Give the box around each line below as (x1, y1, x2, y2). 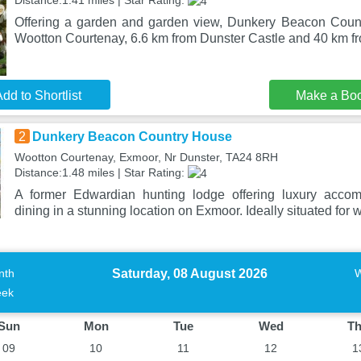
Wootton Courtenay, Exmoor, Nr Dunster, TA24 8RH (14, 151, 278, 164)
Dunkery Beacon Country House (31, 130, 232, 143)
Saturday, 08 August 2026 (111, 267, 268, 280)
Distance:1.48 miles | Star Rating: (14, 166, 188, 179)
